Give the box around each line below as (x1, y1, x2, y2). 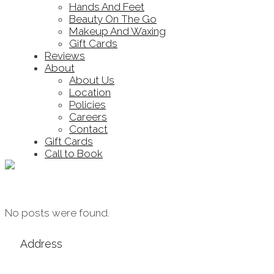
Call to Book (45, 147, 103, 160)
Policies (69, 98, 106, 111)
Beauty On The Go (69, 12, 157, 25)
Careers (69, 110, 107, 123)
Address (20, 237, 62, 250)
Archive (5, 171, 81, 196)
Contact (69, 122, 108, 135)
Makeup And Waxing (69, 24, 166, 37)
